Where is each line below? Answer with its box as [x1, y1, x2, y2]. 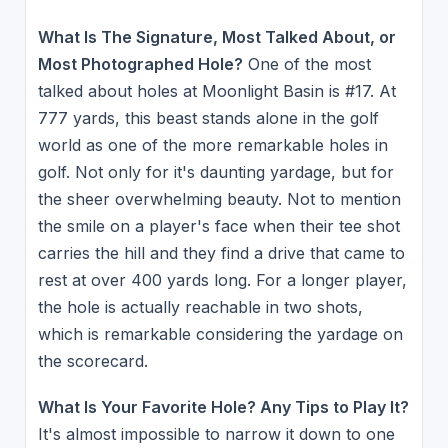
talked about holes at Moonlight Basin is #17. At [37, 81, 396, 102]
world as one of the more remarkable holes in [37, 135, 388, 156]
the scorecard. [37, 351, 148, 372]
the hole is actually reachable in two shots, [37, 297, 363, 318]
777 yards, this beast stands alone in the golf [37, 108, 379, 129]
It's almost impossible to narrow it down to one [37, 423, 395, 444]
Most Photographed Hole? [37, 54, 243, 75]
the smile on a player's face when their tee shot [37, 216, 400, 237]
